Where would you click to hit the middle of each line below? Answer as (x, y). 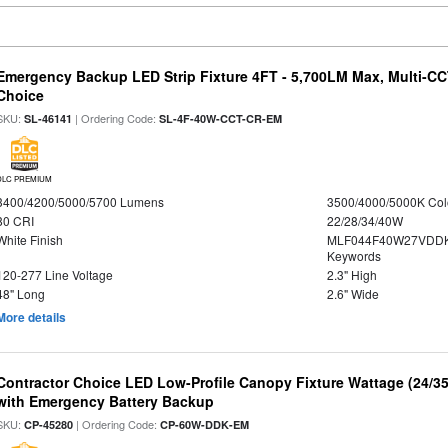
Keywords (353, 255)
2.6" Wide (352, 293)
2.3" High (351, 274)
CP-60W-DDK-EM (205, 424)
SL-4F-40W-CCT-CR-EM (221, 118)
